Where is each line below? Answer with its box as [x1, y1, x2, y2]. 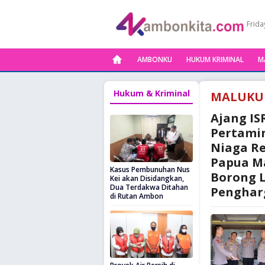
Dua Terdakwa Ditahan [110, 182, 188, 192]
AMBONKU [137, 54, 172, 64]
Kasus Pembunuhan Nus [110, 164, 190, 174]
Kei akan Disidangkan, [110, 173, 184, 183]
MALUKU [211, 89, 264, 105]
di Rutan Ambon [110, 191, 163, 201]
